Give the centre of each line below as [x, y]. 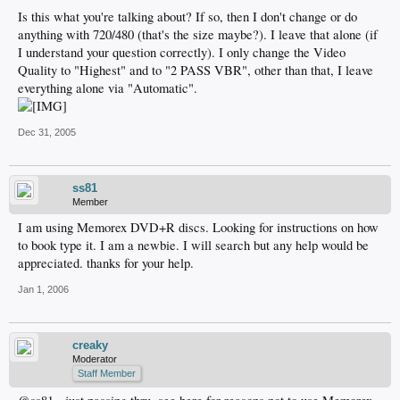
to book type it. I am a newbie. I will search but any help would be [193, 246]
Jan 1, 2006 [43, 290]
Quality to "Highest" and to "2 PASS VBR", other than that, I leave [196, 71]
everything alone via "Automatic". [108, 88]
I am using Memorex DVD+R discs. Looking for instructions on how [198, 228]
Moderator [95, 359]
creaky [90, 346]
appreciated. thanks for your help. [106, 263]
